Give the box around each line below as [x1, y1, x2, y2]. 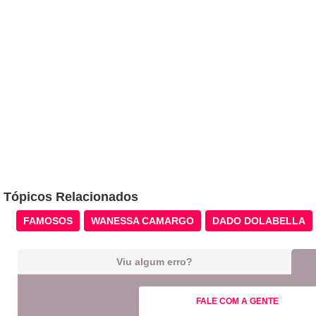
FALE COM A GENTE [195, 296, 279, 306]
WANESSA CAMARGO [91, 214, 194, 226]
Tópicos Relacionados [4, 189, 138, 204]
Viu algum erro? [116, 255, 193, 267]
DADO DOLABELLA [212, 214, 305, 226]
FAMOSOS [23, 214, 73, 226]
